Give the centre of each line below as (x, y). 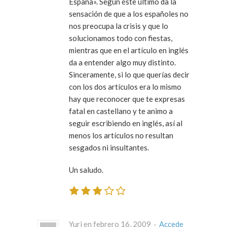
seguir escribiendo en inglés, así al (126, 123)
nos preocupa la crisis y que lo (119, 26)
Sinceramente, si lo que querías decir (129, 74)
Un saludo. (86, 169)
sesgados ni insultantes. (109, 147)
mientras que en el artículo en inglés (129, 50)
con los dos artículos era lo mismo (125, 86)
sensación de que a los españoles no (129, 13)
